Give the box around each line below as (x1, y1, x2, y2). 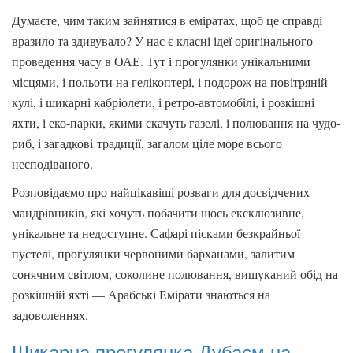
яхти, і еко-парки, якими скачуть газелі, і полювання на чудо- (12, 114, 340, 131)
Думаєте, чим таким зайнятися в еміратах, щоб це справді (12, 12, 322, 28)
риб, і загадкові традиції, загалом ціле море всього (12, 135, 282, 151)
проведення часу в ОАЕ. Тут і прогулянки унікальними (12, 53, 310, 69)
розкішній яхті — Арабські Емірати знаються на (12, 286, 270, 303)
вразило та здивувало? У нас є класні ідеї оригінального (12, 32, 313, 49)
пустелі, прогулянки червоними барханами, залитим (12, 245, 295, 262)
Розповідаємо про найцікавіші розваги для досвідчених (12, 184, 310, 200)
